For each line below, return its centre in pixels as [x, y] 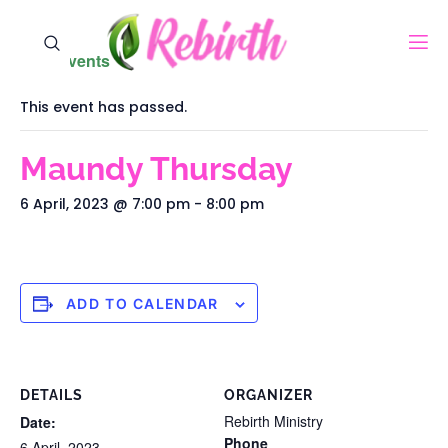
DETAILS [51, 395]
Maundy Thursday [156, 168]
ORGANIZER [268, 395]
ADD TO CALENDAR [142, 303]
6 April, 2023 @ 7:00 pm [105, 204]
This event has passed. [103, 107]
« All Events [65, 60]
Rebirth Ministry [273, 421]
